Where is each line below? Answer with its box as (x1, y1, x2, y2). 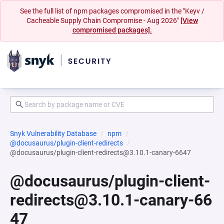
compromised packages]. (72, 26, 152, 34)
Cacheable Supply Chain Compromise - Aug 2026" (26, 16, 180, 24)
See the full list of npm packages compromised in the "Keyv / (19, 7, 204, 15)
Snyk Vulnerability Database (10, 129, 96, 137)
